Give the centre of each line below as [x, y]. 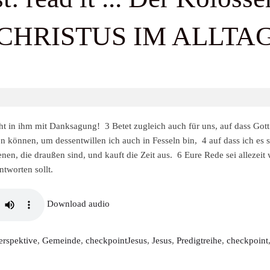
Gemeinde [61, 240]
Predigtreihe [199, 240]
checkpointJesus [116, 240]
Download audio [78, 204]
